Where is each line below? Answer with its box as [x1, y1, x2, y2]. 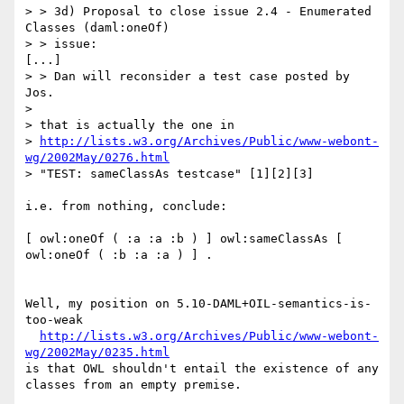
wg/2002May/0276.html [25, 151, 170, 165]
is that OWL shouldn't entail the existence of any [25, 362, 379, 376]
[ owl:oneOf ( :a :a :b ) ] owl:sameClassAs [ [25, 232, 343, 246]
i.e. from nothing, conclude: [25, 199, 227, 214]
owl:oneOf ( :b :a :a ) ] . [25, 248, 213, 262]
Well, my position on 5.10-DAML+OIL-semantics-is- [25, 297, 372, 311]
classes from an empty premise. [25, 378, 242, 392]
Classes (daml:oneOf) [25, 21, 170, 35]
